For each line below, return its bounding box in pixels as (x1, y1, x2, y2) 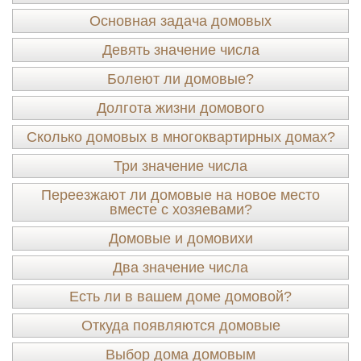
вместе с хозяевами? (109, 201, 252, 218)
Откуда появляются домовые (81, 317, 280, 334)
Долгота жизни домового (97, 100, 264, 116)
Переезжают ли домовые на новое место (41, 187, 320, 203)
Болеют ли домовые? (107, 71, 254, 87)
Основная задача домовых (89, 13, 272, 29)
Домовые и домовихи (108, 230, 253, 247)
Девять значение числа (102, 42, 259, 58)
